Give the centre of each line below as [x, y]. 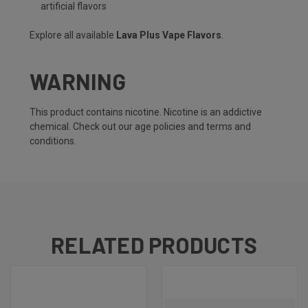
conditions [52, 141]
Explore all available [73, 35]
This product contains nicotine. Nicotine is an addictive [146, 112]
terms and [229, 127]
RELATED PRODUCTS [154, 245]
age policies [160, 127]
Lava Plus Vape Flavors [169, 35]
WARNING [78, 81]
